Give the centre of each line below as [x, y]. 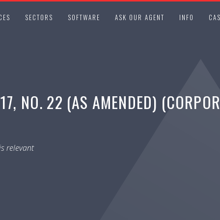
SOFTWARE [84, 17]
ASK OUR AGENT [140, 17]
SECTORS [39, 17]
